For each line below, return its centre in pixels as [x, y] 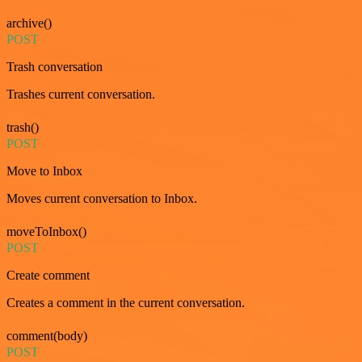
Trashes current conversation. [81, 95]
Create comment [48, 276]
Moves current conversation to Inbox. [102, 199]
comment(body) [47, 336]
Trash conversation [55, 67]
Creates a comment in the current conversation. [126, 303]
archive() [29, 23]
